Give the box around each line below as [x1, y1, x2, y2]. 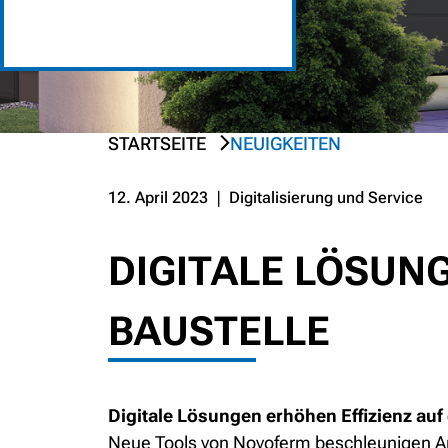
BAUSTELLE [108, 308, 330, 356]
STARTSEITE [108, 133, 206, 155]
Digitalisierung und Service [229, 188, 423, 208]
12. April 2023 [108, 188, 208, 208]
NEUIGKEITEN [230, 133, 341, 155]
